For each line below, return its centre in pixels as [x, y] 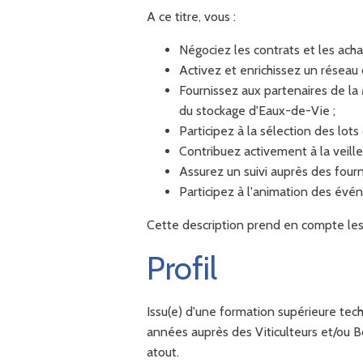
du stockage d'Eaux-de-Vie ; [258, 110]
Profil [182, 267]
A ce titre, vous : [192, 16]
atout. [163, 352]
